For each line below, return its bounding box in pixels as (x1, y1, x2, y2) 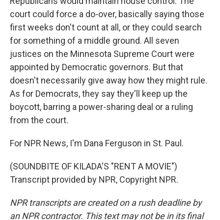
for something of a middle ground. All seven (10, 35, 179, 46)
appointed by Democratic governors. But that (10, 62, 183, 72)
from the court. (10, 115, 68, 125)
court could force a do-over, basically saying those (10, 9, 204, 19)
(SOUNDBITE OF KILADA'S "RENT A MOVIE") (10, 161, 177, 171)
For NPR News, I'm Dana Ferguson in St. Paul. (10, 138, 184, 148)
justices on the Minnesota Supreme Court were (10, 49, 194, 59)
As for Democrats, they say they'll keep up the (10, 88, 188, 99)
